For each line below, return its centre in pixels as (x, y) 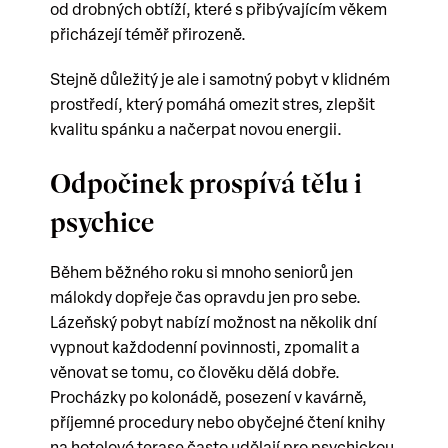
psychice (102, 222)
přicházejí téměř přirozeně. (148, 36)
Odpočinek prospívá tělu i (206, 183)
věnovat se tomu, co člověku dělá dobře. (195, 374)
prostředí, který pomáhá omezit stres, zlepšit (212, 106)
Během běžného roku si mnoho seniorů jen (201, 274)
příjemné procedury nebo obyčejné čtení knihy (217, 424)
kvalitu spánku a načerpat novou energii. (196, 131)
